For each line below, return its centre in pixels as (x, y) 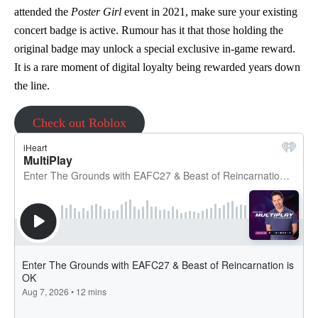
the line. (32, 86)
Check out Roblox (79, 123)
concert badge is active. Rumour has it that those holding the (149, 31)
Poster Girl (96, 12)
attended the (43, 12)
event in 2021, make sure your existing (209, 12)
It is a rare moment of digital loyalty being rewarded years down (157, 67)
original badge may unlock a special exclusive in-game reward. (155, 49)
